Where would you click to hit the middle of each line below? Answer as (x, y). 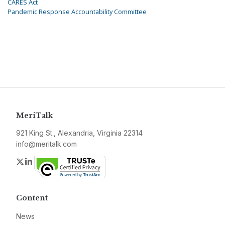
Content (32, 198)
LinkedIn (49, 161)
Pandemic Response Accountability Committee (77, 12)
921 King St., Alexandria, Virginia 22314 (79, 133)
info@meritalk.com (46, 144)
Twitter (37, 161)
